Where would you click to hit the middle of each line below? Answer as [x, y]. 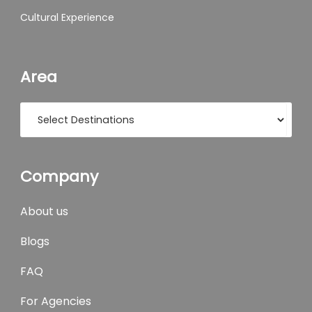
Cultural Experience [67, 17]
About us [44, 211]
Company [59, 177]
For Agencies [56, 301]
